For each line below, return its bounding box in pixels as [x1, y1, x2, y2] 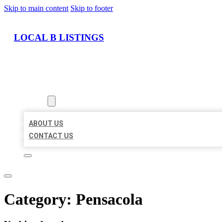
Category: [4, 190, 76, 208]
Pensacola [76, 190, 143, 208]
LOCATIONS [24, 85, 63, 93]
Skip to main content [4, 4, 68, 12]
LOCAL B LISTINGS [14, 32, 104, 43]
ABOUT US [29, 119, 63, 128]
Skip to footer [70, 4, 113, 12]
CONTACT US [29, 132, 73, 140]
